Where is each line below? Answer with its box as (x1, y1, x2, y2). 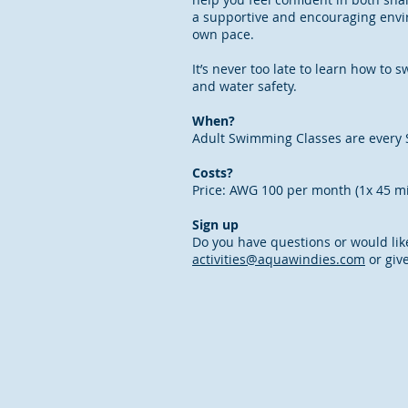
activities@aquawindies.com (192, 250, 365, 268)
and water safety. (192, 77, 297, 95)
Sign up (192, 216, 239, 233)
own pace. (192, 25, 254, 43)
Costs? (192, 164, 240, 181)
